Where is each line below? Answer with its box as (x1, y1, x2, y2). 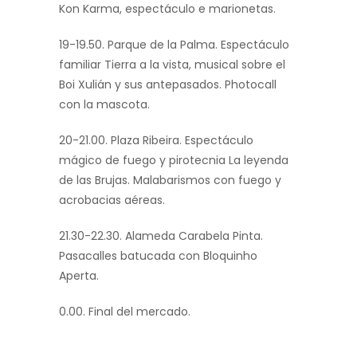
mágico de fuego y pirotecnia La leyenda (59, 152, 288, 169)
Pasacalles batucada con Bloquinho (59, 248, 257, 265)
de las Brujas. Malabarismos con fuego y (59, 172, 281, 189)
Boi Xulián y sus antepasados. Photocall (59, 76, 277, 93)
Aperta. (59, 268, 99, 284)
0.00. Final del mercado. (59, 304, 190, 320)
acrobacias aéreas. (59, 192, 165, 209)
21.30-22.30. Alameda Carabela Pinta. (59, 228, 263, 245)
